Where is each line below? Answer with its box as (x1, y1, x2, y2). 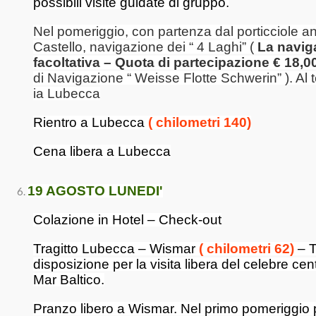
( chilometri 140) (148, 115, 251, 130)
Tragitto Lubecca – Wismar (33, 241, 195, 256)
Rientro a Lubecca (33, 115, 148, 130)
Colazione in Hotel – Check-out (33, 212, 221, 227)
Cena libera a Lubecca (33, 144, 171, 159)
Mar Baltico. (33, 272, 104, 287)
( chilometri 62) (195, 241, 294, 256)
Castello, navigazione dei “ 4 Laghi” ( (33, 39, 257, 54)
